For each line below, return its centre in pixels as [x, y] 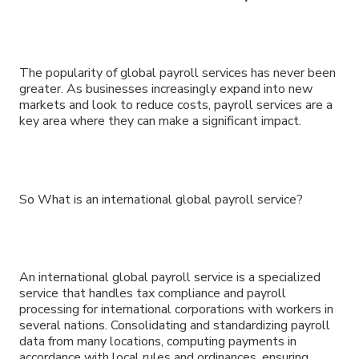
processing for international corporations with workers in [176, 310]
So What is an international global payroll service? [161, 199]
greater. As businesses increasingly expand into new [166, 89]
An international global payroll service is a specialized [170, 278]
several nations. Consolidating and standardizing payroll [175, 326]
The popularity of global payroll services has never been [177, 73]
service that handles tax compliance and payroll [153, 294]
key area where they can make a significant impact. [160, 121]
